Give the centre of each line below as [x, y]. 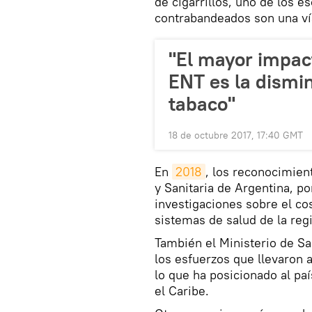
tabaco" [202, 104]
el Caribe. [182, 291]
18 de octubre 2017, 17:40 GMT [236, 135]
